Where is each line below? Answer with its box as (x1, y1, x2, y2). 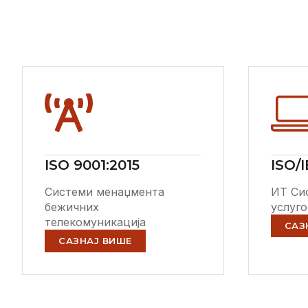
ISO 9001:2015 (45, 157, 140, 174)
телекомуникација (45, 215, 146, 230)
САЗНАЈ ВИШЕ (58, 235, 132, 247)
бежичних (45, 200, 99, 214)
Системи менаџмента (45, 185, 164, 199)
